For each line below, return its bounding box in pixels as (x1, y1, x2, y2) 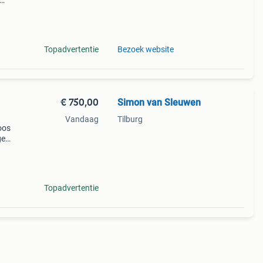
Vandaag (65, 114, 99, 124)
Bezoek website (117, 45, 174, 54)
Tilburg (117, 114, 143, 124)
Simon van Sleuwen (117, 97, 201, 108)
